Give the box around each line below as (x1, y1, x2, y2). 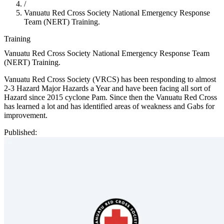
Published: (4, 127, 37, 136)
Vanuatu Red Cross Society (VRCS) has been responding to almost (4, 74, 216, 83)
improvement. (4, 110, 47, 119)
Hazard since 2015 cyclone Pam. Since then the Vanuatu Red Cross (4, 92, 217, 101)
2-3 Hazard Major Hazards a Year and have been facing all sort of (4, 83, 210, 92)
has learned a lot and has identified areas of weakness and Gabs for (4, 101, 214, 110)
